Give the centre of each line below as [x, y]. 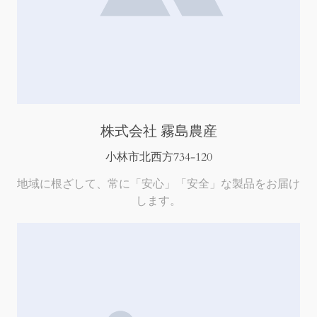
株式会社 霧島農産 [158, 132]
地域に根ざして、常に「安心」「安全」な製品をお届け [158, 184]
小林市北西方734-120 [158, 157]
